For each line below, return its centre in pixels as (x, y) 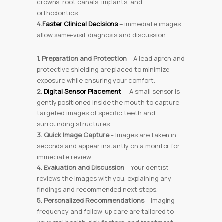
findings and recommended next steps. (97, 189)
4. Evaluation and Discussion (81, 167)
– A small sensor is (151, 91)
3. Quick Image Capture (73, 135)
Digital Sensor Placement (83, 91)
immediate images (153, 24)
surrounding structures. (74, 124)
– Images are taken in (143, 135)
